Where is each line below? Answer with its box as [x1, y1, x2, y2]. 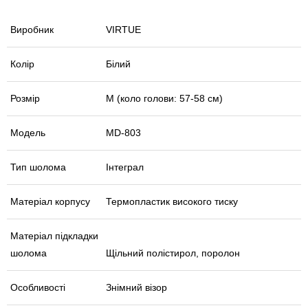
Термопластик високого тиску [106, 196, 238, 208]
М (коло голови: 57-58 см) [106, 93, 223, 104]
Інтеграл [106, 162, 144, 173]
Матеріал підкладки [10, 230, 98, 242]
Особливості [10, 282, 65, 294]
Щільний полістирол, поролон [106, 247, 240, 259]
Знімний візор [106, 282, 167, 294]
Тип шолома [10, 162, 66, 173]
